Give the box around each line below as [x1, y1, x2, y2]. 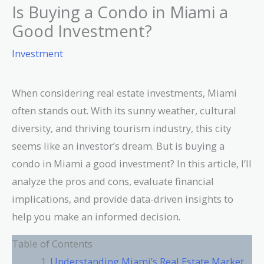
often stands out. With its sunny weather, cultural [12, 103, 236, 117]
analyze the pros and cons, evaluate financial [12, 174, 214, 188]
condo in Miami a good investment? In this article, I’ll [12, 156, 252, 170]
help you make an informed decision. [12, 209, 180, 223]
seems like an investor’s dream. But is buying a [12, 138, 225, 153]
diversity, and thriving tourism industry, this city [12, 121, 231, 135]
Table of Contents [12, 237, 93, 251]
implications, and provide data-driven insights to [12, 192, 233, 206]
